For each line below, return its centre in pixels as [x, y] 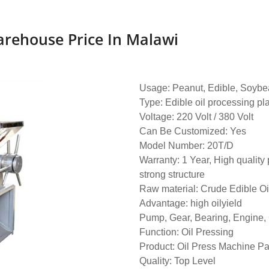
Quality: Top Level [177, 261]
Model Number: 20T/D [186, 146]
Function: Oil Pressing [186, 232]
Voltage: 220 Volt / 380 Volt [196, 117]
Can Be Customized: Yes [193, 131]
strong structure [172, 175]
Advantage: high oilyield [191, 204]
